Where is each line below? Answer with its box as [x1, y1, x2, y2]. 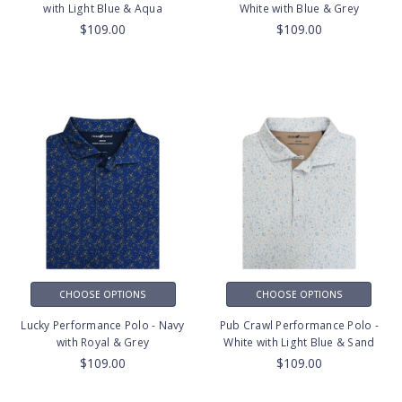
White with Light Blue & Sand [223, 335, 375, 351]
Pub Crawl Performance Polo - [219, 318, 379, 334]
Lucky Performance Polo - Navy [21, 318, 185, 334]
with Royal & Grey [56, 335, 150, 351]
